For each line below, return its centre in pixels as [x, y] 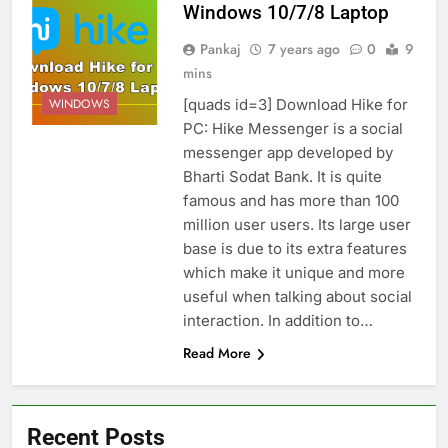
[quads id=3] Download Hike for [295, 104]
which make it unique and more [293, 272]
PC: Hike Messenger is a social [292, 128]
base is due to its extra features [294, 248]
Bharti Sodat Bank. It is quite [282, 176]
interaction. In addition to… [277, 320]
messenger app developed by [287, 152]
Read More [216, 352]
